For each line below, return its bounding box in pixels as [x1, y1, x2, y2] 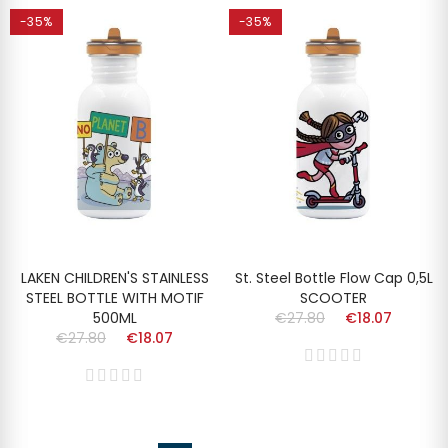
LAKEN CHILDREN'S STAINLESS [20, 268, 209, 289]
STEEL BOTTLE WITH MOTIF [25, 288, 204, 309]
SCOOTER [300, 288, 367, 309]
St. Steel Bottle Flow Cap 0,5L [234, 268, 433, 289]
